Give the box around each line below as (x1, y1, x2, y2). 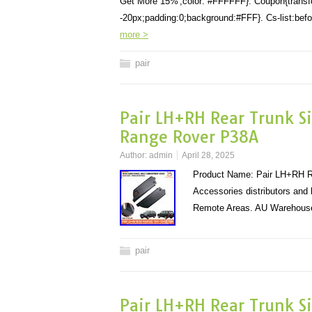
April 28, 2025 (182, 150, 235, 160)
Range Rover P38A (120, 127, 258, 147)
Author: (120, 150, 149, 160)
